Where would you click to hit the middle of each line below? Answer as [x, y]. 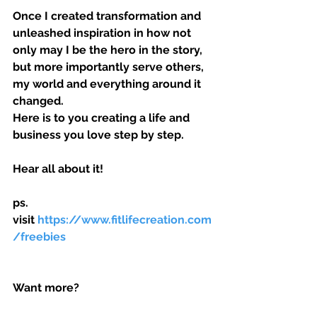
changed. [38, 101]
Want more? [46, 288]
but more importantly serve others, [110, 67]
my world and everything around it [108, 84]
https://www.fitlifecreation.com [125, 220]
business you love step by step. [98, 135]
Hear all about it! [58, 169]
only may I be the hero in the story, [109, 50]
